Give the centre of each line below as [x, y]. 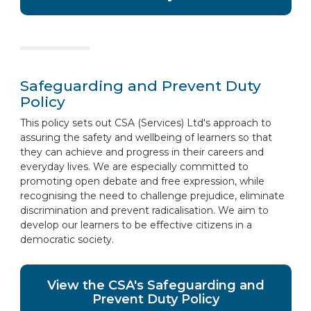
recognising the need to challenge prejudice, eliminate [152, 196]
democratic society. [67, 239]
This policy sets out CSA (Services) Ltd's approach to [145, 123]
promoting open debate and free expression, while [142, 181]
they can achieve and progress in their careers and [142, 152]
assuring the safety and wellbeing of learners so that [146, 137]
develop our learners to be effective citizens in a [136, 225]
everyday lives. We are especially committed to [134, 167]
